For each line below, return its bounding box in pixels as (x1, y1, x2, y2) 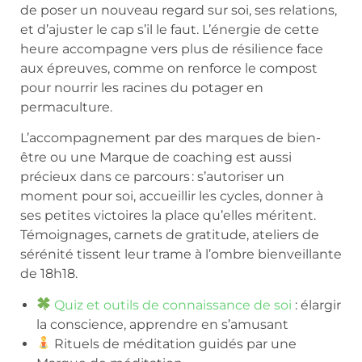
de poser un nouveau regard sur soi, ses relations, (20, 2, 337, 18)
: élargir (292, 297, 342, 313)
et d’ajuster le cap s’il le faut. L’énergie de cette (20, 21, 319, 37)
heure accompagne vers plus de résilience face (20, 40, 323, 57)
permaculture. (20, 99, 112, 115)
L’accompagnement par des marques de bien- (20, 130, 321, 146)
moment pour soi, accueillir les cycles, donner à (20, 188, 323, 204)
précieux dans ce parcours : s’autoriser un (20, 169, 284, 185)
